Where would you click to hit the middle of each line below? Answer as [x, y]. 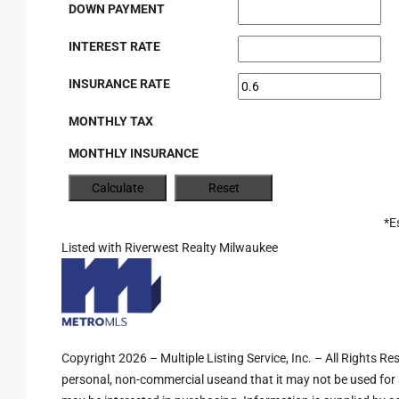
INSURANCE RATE [119, 84]
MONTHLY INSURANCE [134, 153]
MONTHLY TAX [111, 121]
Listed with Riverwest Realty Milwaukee [170, 248]
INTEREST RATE [114, 46]
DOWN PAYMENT [117, 9]
